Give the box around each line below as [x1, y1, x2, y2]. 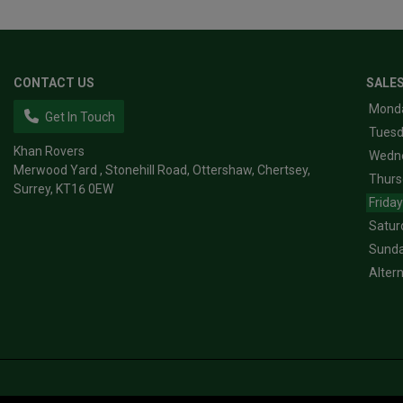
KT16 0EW [56, 182, 113, 197]
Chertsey [257, 163, 308, 178]
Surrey [13, 182, 50, 197]
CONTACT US [13, 76, 94, 91]
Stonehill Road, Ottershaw [105, 163, 252, 178]
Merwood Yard [13, 163, 100, 178]
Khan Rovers [13, 144, 85, 159]
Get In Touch [45, 110, 115, 125]
